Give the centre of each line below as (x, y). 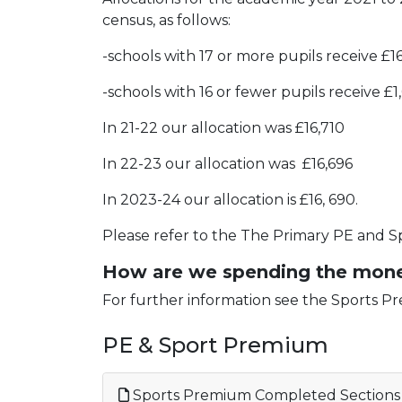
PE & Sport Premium (215, 345)
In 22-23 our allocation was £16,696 (227, 164)
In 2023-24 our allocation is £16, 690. (230, 200)
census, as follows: (166, 21)
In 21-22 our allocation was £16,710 (223, 128)
